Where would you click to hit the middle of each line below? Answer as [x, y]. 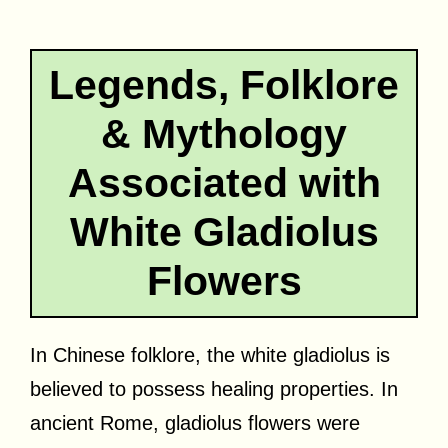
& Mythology [224, 133]
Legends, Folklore [224, 84]
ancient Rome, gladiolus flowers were [195, 422]
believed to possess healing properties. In [214, 388]
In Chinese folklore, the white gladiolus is [210, 354]
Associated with [224, 182]
